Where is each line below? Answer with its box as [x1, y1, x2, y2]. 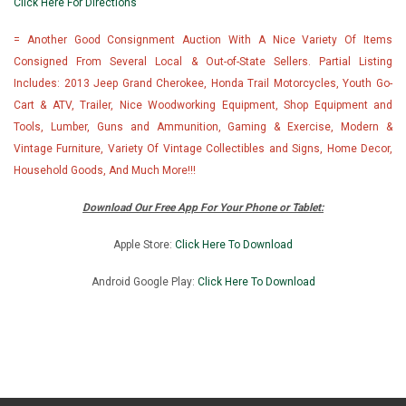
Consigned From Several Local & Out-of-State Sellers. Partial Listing [14, 54, 392, 68]
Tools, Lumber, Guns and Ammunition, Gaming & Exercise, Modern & [14, 120, 392, 133]
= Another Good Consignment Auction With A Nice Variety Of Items [14, 33, 392, 46]
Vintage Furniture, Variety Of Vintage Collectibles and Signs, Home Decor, [14, 141, 392, 155]
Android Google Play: [91, 275, 198, 288]
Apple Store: [113, 237, 175, 251]
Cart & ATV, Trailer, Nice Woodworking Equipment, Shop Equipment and [14, 98, 392, 111]
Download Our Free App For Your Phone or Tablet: [82, 200, 324, 214]
